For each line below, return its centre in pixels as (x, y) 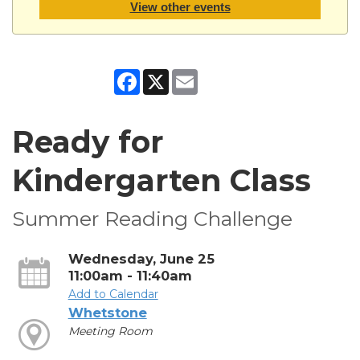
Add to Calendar (113, 294)
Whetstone (107, 312)
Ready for (88, 141)
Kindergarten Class (162, 180)
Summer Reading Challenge (152, 218)
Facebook (168, 75)
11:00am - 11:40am (130, 275)
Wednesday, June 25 (141, 258)
